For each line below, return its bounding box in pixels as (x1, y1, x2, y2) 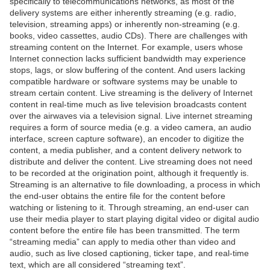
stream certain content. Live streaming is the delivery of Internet (10, 88, 253, 98)
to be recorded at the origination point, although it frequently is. (10, 168, 249, 178)
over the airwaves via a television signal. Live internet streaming (10, 111, 253, 121)
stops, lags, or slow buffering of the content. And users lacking (10, 65, 245, 75)
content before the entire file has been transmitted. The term (10, 225, 240, 236)
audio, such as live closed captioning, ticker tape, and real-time (10, 248, 249, 259)
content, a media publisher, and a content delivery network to (10, 145, 242, 155)
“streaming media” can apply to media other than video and (10, 237, 236, 247)
